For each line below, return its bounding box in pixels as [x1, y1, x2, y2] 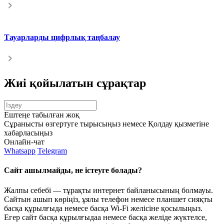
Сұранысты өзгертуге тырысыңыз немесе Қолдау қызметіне [4, 119, 209, 128]
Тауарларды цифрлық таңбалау [4, 33, 120, 42]
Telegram [37, 146, 67, 155]
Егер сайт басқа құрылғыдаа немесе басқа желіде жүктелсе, [4, 212, 207, 221]
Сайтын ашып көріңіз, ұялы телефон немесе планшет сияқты [4, 194, 212, 203]
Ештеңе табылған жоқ [4, 110, 79, 119]
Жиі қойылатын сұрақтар [4, 76, 146, 90]
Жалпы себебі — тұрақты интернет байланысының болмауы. [4, 185, 213, 194]
